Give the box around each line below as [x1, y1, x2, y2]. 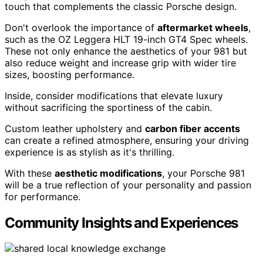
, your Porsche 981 [162, 167, 245, 179]
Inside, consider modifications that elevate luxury [5, 89, 223, 102]
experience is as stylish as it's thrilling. [5, 146, 174, 158]
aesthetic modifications [55, 167, 162, 179]
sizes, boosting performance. [5, 68, 134, 80]
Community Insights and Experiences [5, 214, 238, 231]
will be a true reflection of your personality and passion [5, 178, 251, 191]
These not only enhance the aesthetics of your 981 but [5, 45, 247, 57]
